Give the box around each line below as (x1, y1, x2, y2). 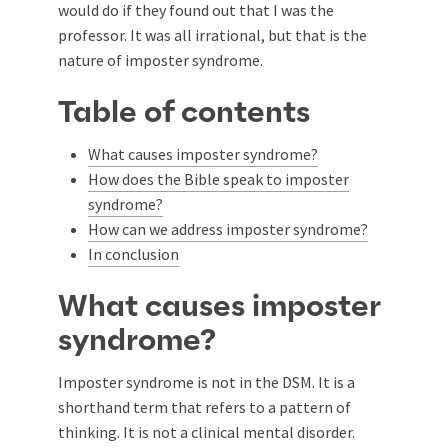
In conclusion (88, 243, 179, 264)
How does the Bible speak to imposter (88, 168, 349, 189)
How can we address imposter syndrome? (88, 218, 368, 239)
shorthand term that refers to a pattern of (58, 396, 351, 417)
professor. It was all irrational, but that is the (58, 24, 367, 45)
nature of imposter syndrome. (58, 49, 263, 70)
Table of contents (58, 97, 310, 128)
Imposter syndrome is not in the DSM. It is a (58, 371, 355, 392)
